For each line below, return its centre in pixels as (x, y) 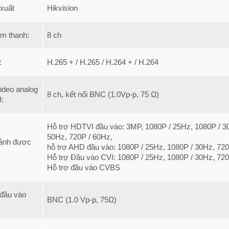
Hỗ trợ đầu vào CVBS (84, 167)
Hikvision (62, 8)
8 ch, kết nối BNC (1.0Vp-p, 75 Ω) (103, 94)
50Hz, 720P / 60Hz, (81, 137)
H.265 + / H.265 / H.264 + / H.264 (103, 62)
